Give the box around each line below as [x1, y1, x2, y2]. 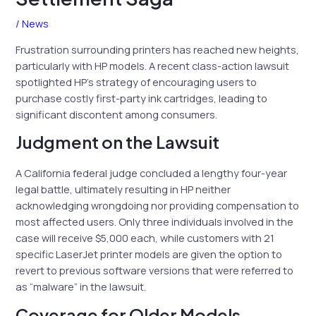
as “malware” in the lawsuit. [16, 279, 147, 294]
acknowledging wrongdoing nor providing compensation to [16, 198, 300, 213]
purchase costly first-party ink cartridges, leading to [16, 90, 268, 105]
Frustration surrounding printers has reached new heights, [16, 42, 300, 56]
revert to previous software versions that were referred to [16, 263, 294, 278]
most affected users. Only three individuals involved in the [16, 214, 294, 229]
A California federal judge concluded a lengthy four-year [16, 166, 288, 181]
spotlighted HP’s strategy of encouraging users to [16, 74, 257, 89]
